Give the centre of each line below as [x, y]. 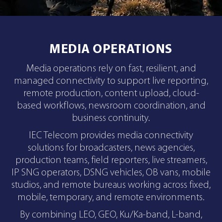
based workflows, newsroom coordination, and [111, 106]
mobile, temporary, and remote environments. [111, 197]
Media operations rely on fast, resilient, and [111, 69]
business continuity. [111, 118]
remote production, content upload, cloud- [111, 94]
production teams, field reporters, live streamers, [111, 160]
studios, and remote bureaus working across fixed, [111, 185]
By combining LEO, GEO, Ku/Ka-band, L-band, [111, 215]
